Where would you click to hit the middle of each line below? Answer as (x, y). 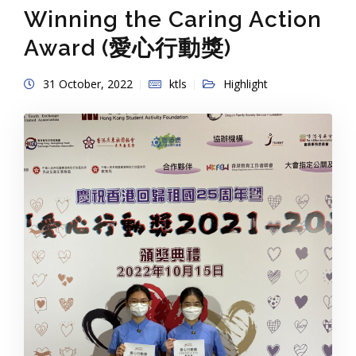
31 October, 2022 (88, 84)
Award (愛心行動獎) (128, 48)
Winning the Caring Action (173, 20)
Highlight (246, 84)
